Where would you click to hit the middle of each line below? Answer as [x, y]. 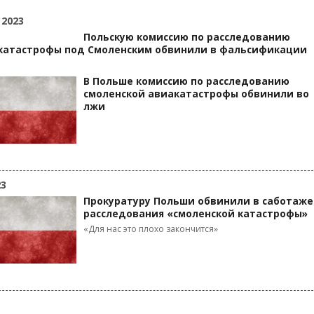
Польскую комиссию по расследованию [187, 37]
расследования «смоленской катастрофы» [196, 214]
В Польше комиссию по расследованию [186, 81]
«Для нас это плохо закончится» [151, 229]
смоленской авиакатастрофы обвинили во [196, 94]
